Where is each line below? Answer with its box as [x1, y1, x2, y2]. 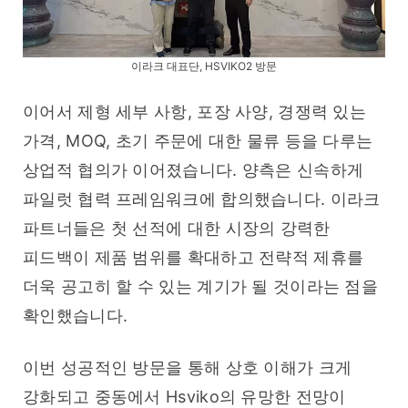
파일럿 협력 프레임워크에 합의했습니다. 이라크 [23, 189, 381, 209]
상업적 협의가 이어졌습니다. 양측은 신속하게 [23, 160, 364, 180]
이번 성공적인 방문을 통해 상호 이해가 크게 [23, 358, 352, 378]
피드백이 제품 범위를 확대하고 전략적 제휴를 [23, 248, 364, 268]
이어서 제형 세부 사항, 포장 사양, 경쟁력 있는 [23, 102, 367, 122]
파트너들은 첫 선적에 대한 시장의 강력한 [23, 219, 331, 239]
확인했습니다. [23, 306, 128, 326]
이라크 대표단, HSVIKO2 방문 [131, 59, 277, 74]
